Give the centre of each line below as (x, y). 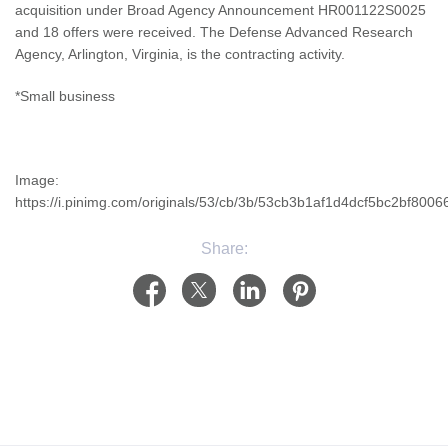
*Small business (65, 96)
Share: (224, 249)
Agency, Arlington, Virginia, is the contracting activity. (180, 54)
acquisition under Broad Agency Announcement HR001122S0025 (220, 10)
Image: (37, 180)
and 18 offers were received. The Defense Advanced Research (214, 32)
